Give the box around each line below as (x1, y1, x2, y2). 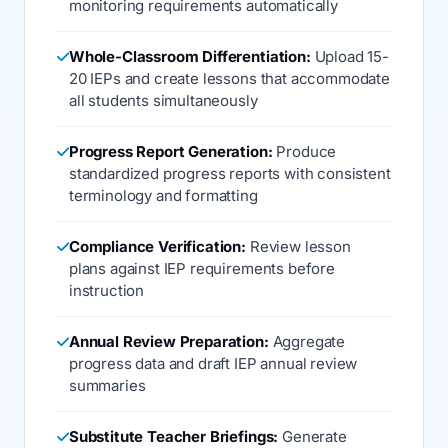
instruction (68, 281, 145, 300)
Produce (272, 142, 337, 161)
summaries (68, 376, 146, 395)
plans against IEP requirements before (68, 259, 335, 278)
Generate (278, 427, 347, 446)
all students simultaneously (68, 91, 258, 110)
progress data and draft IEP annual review (68, 354, 358, 373)
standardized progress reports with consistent (68, 164, 391, 183)
